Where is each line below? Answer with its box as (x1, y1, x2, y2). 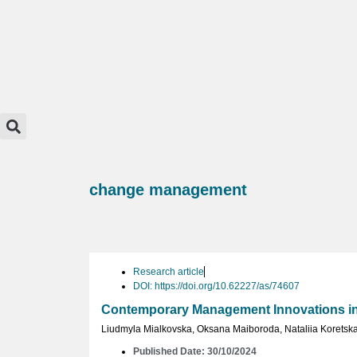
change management (89, 181, 247, 199)
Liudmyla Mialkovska (101, 324, 192, 335)
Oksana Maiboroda (197, 324, 280, 335)
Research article (133, 266, 204, 278)
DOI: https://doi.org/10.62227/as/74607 (133, 280, 300, 292)
